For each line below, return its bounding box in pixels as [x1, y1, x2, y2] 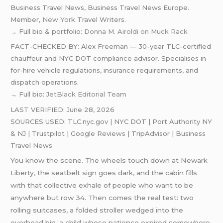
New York [42, 15, 76, 23]
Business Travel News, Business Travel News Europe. [10, 3, 190, 11]
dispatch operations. [10, 78, 79, 87]
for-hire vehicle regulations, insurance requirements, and [10, 66, 199, 75]
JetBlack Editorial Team [46, 90, 127, 99]
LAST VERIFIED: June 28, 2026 [10, 105, 115, 113]
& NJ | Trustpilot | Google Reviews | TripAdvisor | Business [10, 129, 206, 137]
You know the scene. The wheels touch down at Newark [10, 156, 208, 165]
